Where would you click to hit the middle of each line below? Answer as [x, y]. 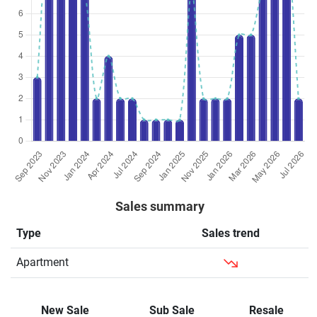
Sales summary [160, 207]
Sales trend [231, 233]
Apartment [42, 262]
